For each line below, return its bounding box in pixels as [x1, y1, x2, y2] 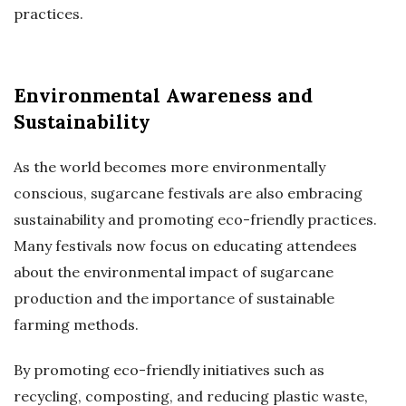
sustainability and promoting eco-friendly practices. [14, 210, 377, 229]
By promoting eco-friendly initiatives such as [14, 361, 324, 380]
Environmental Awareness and [14, 83, 313, 109]
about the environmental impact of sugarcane [14, 263, 333, 282]
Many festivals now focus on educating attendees [14, 237, 357, 256]
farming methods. [14, 315, 139, 334]
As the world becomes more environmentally [14, 158, 325, 177]
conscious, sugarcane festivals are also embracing [14, 184, 362, 203]
